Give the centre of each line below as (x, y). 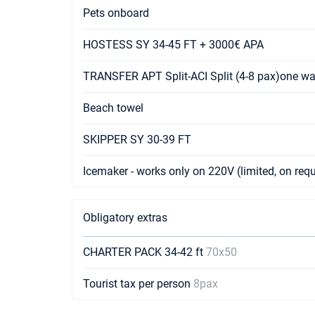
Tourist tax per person (138, 284)
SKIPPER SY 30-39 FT (137, 140)
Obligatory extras (125, 218)
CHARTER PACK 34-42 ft (144, 252)
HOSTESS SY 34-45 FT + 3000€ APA (173, 45)
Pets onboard (116, 13)
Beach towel (113, 108)
